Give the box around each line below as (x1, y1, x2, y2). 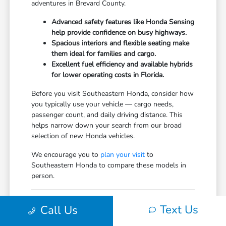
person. (31, 171, 55, 181)
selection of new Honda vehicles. (31, 131, 135, 141)
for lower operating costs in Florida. (51, 70, 164, 80)
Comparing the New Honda (31, 196, 162, 210)
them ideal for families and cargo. (51, 48, 156, 59)
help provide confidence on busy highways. (51, 27, 187, 37)
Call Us (40, 202, 78, 218)
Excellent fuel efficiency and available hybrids (51, 59, 193, 69)
